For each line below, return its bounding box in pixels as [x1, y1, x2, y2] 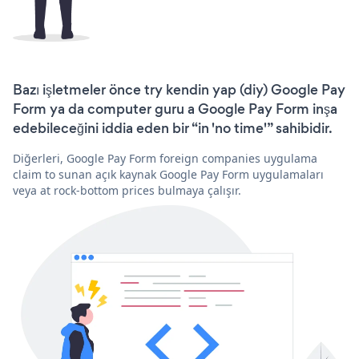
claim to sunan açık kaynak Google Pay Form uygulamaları [13, 166, 324, 182]
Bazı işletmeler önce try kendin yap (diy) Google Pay [13, 79, 345, 99]
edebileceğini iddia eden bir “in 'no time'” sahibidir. [13, 118, 333, 138]
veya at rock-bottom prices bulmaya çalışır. [13, 182, 241, 198]
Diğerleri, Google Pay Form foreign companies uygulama [13, 150, 317, 166]
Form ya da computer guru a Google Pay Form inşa [13, 99, 337, 119]
